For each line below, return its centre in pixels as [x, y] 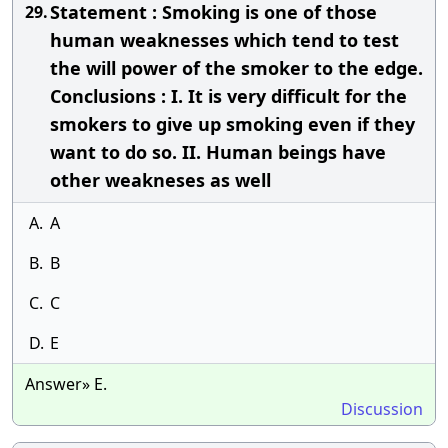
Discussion [382, 409]
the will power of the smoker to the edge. [236, 68]
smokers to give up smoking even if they [232, 124]
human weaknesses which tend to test [224, 40]
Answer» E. [66, 384]
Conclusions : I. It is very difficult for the [228, 96]
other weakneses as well [160, 180]
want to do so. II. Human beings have [218, 152]
